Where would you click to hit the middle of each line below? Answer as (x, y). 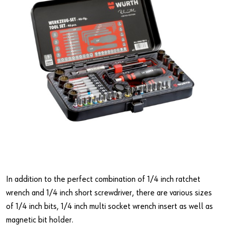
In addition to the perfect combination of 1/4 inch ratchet (103, 179)
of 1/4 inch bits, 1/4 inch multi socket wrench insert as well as (109, 206)
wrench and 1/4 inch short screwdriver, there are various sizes (109, 193)
